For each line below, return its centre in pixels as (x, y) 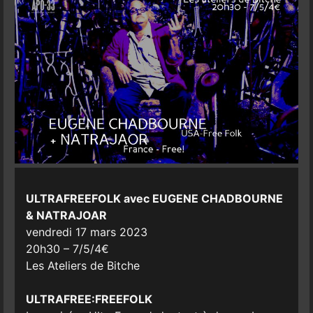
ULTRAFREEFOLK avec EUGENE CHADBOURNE (154, 198)
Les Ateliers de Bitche (82, 265)
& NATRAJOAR (66, 215)
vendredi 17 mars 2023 (86, 232)
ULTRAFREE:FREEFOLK (89, 299)
